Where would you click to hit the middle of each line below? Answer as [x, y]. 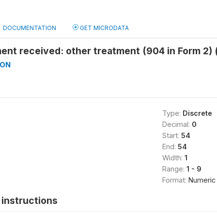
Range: [174, 169]
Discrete [197, 113]
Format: [175, 180]
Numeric [202, 180]
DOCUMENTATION [30, 28]
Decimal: [177, 124]
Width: [173, 158]
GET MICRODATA [104, 28]
